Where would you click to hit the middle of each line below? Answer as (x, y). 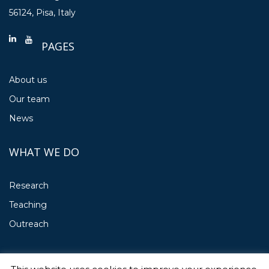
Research (29, 186)
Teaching (28, 205)
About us (28, 80)
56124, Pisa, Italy (42, 13)
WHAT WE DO (44, 152)
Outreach (29, 224)
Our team (29, 99)
